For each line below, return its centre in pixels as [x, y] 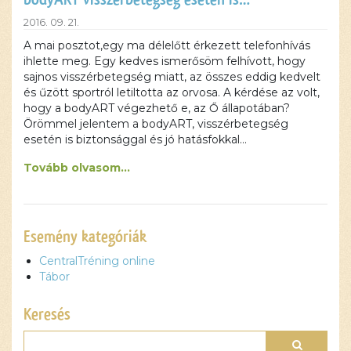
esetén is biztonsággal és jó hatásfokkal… [135, 139]
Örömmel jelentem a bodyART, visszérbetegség [156, 123]
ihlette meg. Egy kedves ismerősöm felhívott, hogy [165, 61]
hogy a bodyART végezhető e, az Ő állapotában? [157, 108]
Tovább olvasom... [77, 167]
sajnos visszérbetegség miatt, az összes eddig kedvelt [172, 76]
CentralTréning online [97, 261]
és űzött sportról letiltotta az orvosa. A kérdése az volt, [172, 92]
